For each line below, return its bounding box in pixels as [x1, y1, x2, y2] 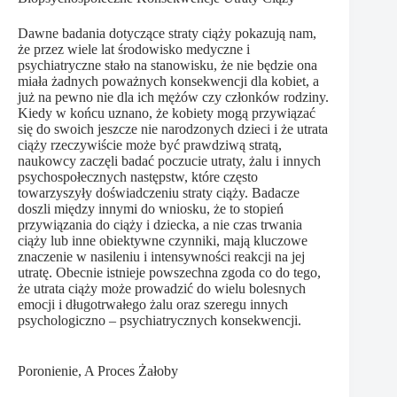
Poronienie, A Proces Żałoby [18, 363, 178, 379]
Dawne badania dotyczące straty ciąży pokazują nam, [18, 26, 316, 42]
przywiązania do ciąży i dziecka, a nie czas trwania [18, 217, 302, 233]
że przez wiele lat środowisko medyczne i [18, 42, 250, 58]
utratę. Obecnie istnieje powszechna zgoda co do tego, [18, 265, 321, 281]
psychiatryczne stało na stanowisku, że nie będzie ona [18, 58, 317, 74]
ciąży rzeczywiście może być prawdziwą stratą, [18, 137, 282, 153]
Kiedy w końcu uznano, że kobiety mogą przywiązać [18, 105, 315, 121]
